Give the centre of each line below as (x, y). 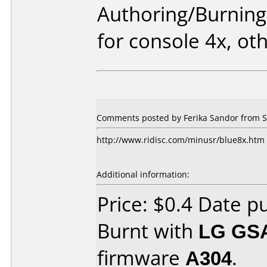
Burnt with (148, 231)
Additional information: (143, 174)
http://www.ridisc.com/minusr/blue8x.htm (181, 140)
